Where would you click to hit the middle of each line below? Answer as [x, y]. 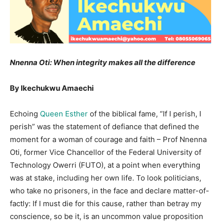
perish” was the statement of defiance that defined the [105, 127]
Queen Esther [64, 114]
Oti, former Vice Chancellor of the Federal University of [106, 152]
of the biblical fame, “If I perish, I [145, 114]
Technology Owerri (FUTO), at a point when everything [105, 165]
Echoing [25, 114]
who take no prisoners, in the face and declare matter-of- [110, 191]
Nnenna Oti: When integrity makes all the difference [103, 63]
